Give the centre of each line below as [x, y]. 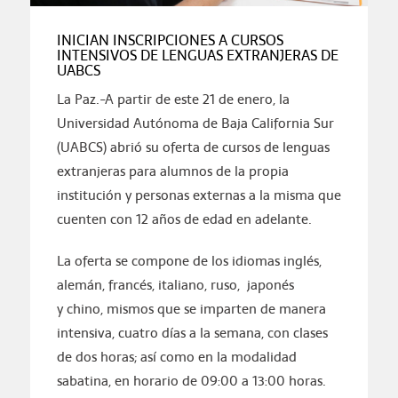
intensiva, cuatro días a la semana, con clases [192, 333]
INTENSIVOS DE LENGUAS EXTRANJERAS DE [197, 56]
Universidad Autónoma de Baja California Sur [195, 123]
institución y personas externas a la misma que [199, 195]
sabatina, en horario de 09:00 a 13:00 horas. [191, 381]
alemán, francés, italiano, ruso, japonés [175, 285]
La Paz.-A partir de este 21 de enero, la [173, 99]
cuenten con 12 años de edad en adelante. [187, 219]
